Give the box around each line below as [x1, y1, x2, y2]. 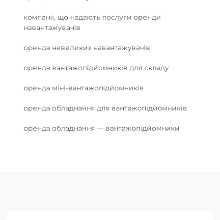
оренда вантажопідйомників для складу [24, 63, 169, 72]
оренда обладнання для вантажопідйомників [24, 103, 187, 112]
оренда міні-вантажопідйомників [24, 83, 144, 92]
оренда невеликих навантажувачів [24, 43, 150, 52]
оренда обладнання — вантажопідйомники [24, 123, 180, 133]
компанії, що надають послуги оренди [24, 12, 161, 22]
